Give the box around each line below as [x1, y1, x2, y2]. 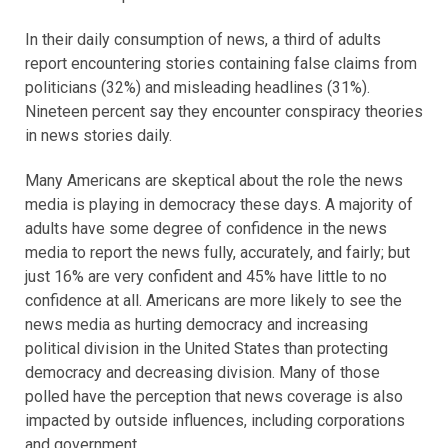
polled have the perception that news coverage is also [25, 387, 403, 407]
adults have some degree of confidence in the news [25, 219, 387, 239]
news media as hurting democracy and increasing [25, 315, 368, 335]
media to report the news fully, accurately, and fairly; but [25, 243, 410, 263]
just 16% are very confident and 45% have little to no [25, 267, 387, 287]
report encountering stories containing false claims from [25, 54, 417, 74]
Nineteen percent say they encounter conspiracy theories [25, 102, 423, 122]
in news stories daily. [25, 126, 172, 146]
